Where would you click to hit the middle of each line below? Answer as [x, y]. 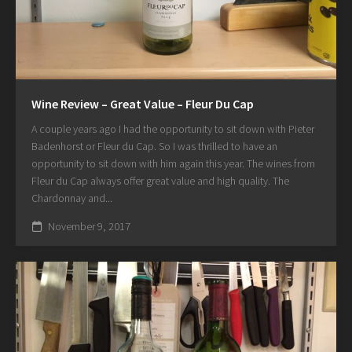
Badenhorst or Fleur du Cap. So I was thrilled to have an [154, 146]
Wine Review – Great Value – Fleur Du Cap [143, 104]
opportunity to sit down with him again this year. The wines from [173, 163]
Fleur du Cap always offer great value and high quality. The [160, 181]
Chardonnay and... [72, 198]
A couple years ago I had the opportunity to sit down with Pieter [173, 129]
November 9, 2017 [88, 226]
